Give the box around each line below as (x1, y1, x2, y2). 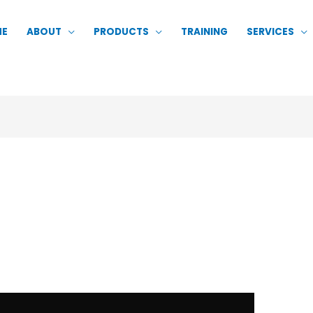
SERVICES (247, 25, 294, 39)
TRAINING (181, 25, 228, 39)
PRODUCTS (94, 25, 149, 39)
